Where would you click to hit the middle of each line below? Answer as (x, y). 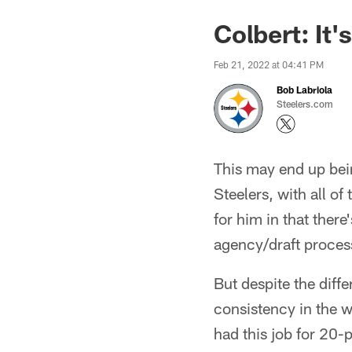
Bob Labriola (304, 90)
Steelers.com (305, 104)
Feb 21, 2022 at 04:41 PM (269, 64)
